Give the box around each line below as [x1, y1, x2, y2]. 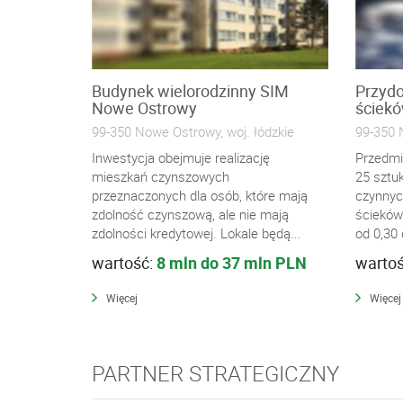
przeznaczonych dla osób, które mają [92, 186, 308, 204]
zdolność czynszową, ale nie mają [92, 205, 289, 223]
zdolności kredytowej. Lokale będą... [92, 224, 301, 242]
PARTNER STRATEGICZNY [92, 358, 339, 388]
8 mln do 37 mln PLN [157, 252, 307, 273]
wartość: [92, 252, 157, 273]
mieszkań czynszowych [92, 167, 229, 185]
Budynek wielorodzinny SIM [92, 80, 289, 102]
